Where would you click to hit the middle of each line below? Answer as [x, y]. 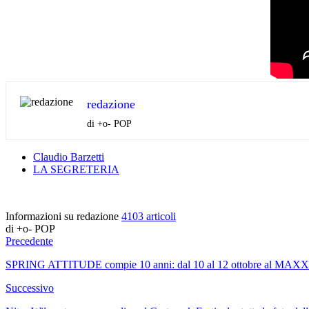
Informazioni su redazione [63, 216]
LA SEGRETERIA [76, 169]
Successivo [30, 288]
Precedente [29, 241]
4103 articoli [149, 216]
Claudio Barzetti [69, 157]
